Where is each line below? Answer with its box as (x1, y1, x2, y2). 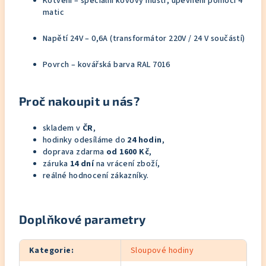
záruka (43, 158, 70, 170)
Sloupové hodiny (131, 245, 194, 256)
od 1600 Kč (106, 146, 149, 158)
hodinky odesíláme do (43, 134, 128, 146)
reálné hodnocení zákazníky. (43, 170, 149, 182)
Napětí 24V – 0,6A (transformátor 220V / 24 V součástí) (43, 33, 245, 45)
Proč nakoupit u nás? (19, 94, 140, 108)
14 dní (69, 158, 94, 170)
